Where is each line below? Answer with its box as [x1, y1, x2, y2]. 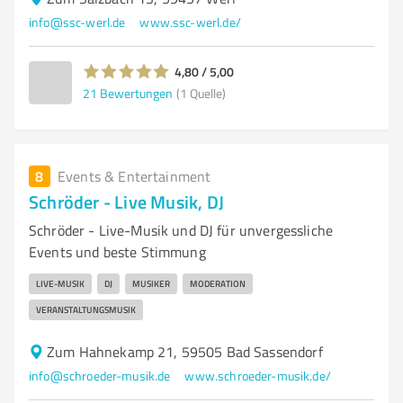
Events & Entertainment [58, 166, 211, 186]
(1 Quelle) [176, 84, 226, 102]
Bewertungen [100, 84, 173, 102]
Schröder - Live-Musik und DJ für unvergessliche [29, 220, 334, 240]
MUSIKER [132, 277, 170, 290]
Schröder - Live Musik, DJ [29, 189, 224, 214]
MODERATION [190, 277, 246, 290]
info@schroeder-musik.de [29, 367, 171, 384]
